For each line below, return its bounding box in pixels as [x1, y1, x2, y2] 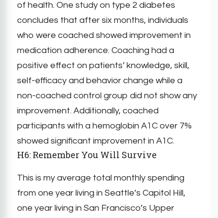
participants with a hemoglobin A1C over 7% [17, 121, 192, 130]
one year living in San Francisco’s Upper [17, 203, 174, 213]
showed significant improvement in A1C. [17, 136, 174, 145]
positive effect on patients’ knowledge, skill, [17, 60, 189, 70]
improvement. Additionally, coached [17, 106, 159, 115]
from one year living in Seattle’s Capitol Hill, [17, 188, 185, 198]
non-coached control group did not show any [17, 91, 197, 100]
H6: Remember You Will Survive [17, 148, 157, 161]
